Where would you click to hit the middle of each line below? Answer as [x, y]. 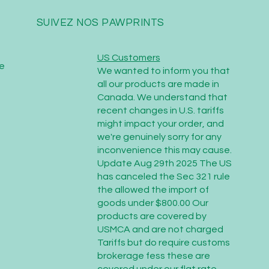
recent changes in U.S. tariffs [160, 110]
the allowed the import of [153, 190]
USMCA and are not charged [160, 229]
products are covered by [152, 216]
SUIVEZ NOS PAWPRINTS [100, 23]
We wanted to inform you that [163, 71]
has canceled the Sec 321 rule [163, 177]
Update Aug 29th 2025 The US [164, 163]
